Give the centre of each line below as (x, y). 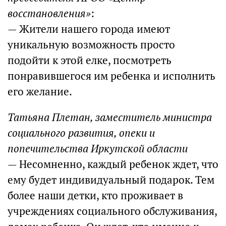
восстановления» (49, 13)
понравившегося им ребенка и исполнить (111, 76)
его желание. (40, 92)
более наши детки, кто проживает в (95, 195)
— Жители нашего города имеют (89, 29)
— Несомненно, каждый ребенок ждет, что (113, 164)
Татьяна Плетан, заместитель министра (110, 117)
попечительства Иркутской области (98, 149)
